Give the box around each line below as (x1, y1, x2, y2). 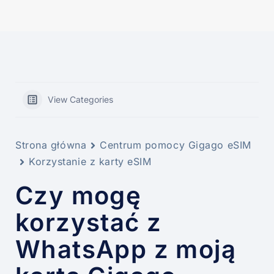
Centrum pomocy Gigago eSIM (100, 139, 251, 152)
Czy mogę (15, 180, 142, 211)
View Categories (48, 94, 113, 105)
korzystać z (15, 207, 162, 238)
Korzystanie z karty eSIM (29, 155, 152, 168)
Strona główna (15, 139, 87, 152)
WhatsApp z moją (15, 234, 236, 265)
